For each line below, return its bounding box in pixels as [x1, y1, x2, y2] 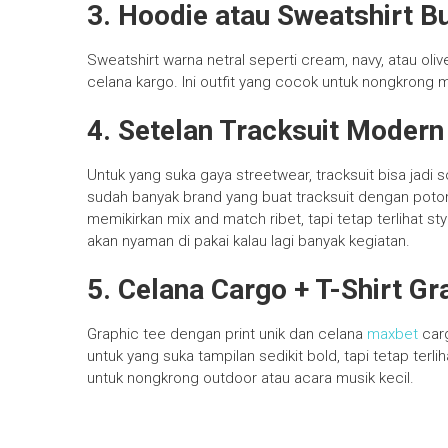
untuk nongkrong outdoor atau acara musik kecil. [87, 369, 414, 387]
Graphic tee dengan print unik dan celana [87, 325, 367, 343]
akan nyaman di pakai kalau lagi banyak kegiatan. [87, 232, 410, 250]
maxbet [367, 325, 418, 343]
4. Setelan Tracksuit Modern [87, 114, 444, 147]
